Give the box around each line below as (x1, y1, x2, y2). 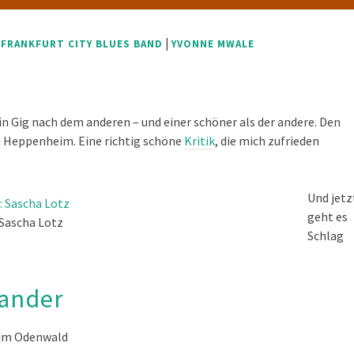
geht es (307, 209, 348, 224)
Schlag (307, 228, 344, 243)
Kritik (184, 133, 215, 149)
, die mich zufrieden (215, 133, 319, 149)
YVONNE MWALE (171, 37, 254, 51)
